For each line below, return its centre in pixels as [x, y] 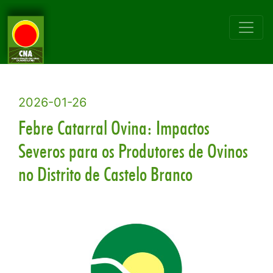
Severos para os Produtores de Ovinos [133, 151]
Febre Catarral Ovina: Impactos [114, 128]
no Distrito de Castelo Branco [105, 174]
